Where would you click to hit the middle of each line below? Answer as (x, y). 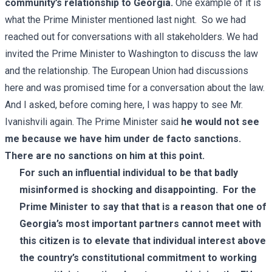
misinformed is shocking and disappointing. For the (138, 189)
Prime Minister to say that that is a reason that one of (143, 206)
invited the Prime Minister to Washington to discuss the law (131, 53)
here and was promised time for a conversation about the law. (136, 87)
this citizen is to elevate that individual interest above (143, 240)
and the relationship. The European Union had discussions (127, 70)
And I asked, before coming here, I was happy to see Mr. (124, 104)
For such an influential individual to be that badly (129, 172)
